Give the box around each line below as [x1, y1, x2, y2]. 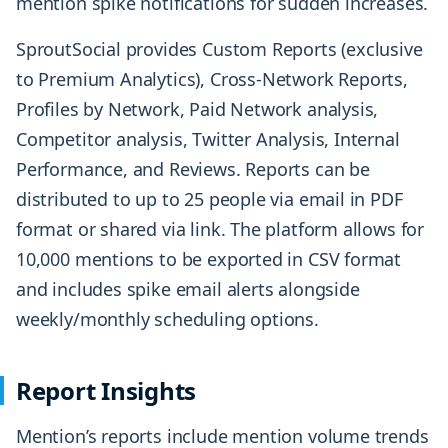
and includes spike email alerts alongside [16, 277, 360, 302]
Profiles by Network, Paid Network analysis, [16, 97, 379, 122]
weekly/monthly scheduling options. [16, 307, 319, 332]
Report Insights [16, 374, 197, 408]
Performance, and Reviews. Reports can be [16, 157, 370, 182]
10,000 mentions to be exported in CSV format [16, 247, 402, 272]
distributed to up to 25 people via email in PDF [16, 187, 403, 212]
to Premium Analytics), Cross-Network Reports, [16, 67, 408, 92]
